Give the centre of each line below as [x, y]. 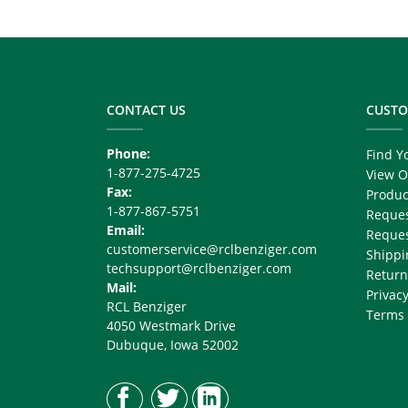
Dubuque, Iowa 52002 [173, 344]
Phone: [128, 153]
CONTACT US [146, 109]
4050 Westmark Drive [171, 325]
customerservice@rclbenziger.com [212, 249]
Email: [126, 229]
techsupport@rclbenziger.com [199, 268]
